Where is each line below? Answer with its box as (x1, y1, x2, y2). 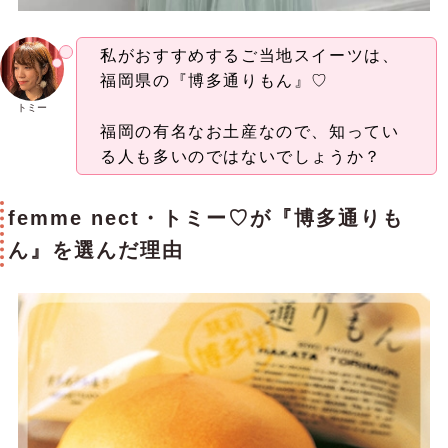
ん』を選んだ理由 (8, 239, 184, 262)
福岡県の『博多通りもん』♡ (100, 72, 330, 90)
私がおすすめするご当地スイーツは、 (100, 47, 400, 65)
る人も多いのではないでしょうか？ (100, 147, 382, 165)
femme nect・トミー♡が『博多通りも (8, 207, 404, 230)
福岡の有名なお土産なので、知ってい (100, 122, 400, 140)
